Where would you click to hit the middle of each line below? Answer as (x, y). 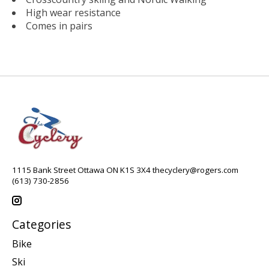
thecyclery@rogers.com (195, 170)
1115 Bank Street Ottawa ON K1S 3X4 (82, 170)
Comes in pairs (59, 26)
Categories (41, 225)
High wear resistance (73, 12)
